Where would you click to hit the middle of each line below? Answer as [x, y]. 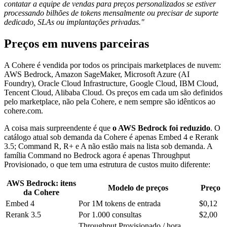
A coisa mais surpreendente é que [58, 128]
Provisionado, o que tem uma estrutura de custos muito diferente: [107, 165]
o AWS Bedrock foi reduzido [161, 128]
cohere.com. [24, 111]
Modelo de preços [138, 188]
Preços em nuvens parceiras [77, 44]
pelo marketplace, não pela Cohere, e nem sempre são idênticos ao [110, 102]
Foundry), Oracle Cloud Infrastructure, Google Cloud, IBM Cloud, [111, 84]
